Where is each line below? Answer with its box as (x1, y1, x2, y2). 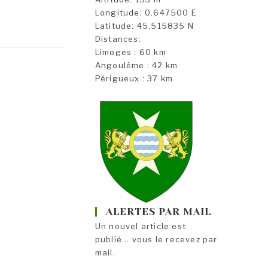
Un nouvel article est (95, 221, 187, 232)
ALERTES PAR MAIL (105, 206, 211, 218)
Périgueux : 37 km (95, 74, 173, 84)
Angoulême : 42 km (95, 60, 178, 71)
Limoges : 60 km (95, 47, 166, 57)
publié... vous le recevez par (95, 234, 218, 245)
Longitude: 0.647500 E (95, 8, 197, 18)
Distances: (95, 34, 141, 44)
